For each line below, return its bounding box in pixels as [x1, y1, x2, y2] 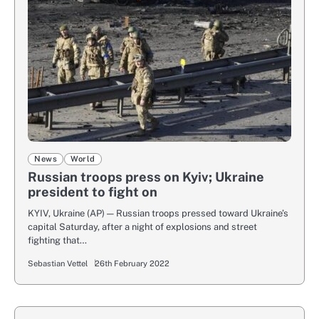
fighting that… [28, 235, 87, 246]
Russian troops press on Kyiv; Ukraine [28, 169, 264, 185]
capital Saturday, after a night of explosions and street [28, 221, 257, 233]
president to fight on [28, 184, 157, 200]
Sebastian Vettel [28, 258, 88, 269]
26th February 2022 [95, 258, 169, 269]
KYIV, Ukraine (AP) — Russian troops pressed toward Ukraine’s [28, 208, 288, 219]
